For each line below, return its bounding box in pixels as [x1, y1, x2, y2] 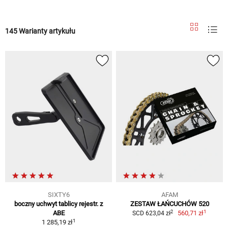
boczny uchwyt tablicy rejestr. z [14, 200, 103, 208]
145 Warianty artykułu [5, 26, 75, 35]
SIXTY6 [47, 191, 70, 199]
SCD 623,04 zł [132, 210, 170, 217]
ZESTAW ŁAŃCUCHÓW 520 [130, 200, 209, 208]
